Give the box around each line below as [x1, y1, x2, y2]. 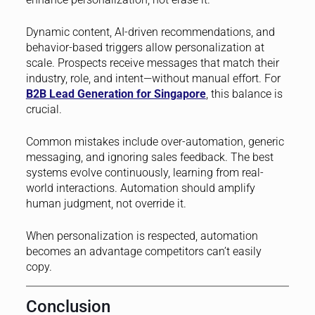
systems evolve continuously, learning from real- [25, 165, 264, 179]
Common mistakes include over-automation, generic [25, 134, 284, 148]
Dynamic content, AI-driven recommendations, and [25, 25, 275, 39]
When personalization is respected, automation [25, 229, 258, 243]
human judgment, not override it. [25, 196, 186, 210]
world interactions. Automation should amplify [25, 181, 255, 195]
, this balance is [205, 86, 283, 101]
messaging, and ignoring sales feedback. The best [25, 150, 274, 164]
